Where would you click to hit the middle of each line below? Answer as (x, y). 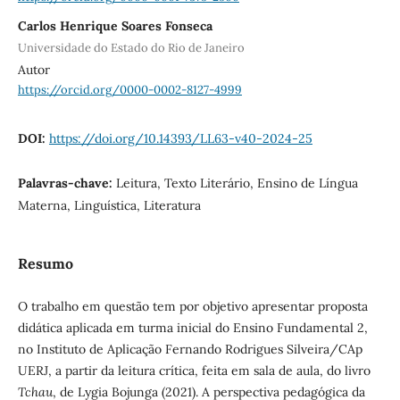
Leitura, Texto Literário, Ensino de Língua (237, 183)
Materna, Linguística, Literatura (109, 206)
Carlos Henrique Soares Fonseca (115, 25)
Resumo (45, 264)
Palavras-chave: (67, 183)
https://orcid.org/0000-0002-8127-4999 (129, 89)
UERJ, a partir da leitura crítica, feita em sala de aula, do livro (194, 370)
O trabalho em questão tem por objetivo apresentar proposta (192, 306)
